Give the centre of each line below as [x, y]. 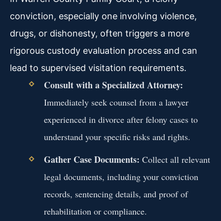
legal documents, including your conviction [121, 177]
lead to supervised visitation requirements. [98, 68]
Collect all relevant [175, 160]
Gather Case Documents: [92, 160]
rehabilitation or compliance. [95, 211]
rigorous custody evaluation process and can [104, 51]
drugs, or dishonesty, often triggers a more [100, 34]
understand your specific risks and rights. [117, 137]
